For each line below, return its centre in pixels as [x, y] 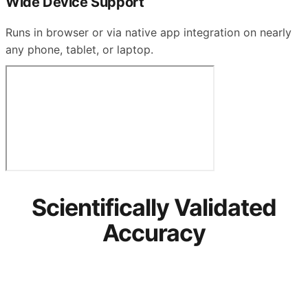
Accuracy [154, 232]
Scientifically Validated [154, 207]
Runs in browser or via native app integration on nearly [148, 32]
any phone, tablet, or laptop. [79, 49]
